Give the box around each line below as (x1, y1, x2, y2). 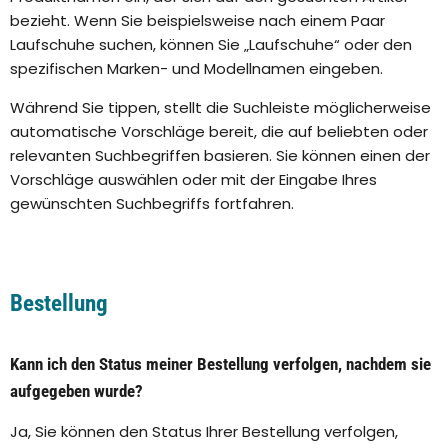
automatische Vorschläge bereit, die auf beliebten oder (10, 121, 428, 143)
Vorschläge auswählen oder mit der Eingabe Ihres (10, 169, 377, 191)
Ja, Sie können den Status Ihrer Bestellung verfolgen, (10, 421, 398, 443)
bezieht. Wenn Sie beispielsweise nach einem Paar (10, 10, 385, 32)
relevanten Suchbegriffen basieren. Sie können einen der (10, 145, 430, 167)
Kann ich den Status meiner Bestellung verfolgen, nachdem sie (10, 354, 431, 375)
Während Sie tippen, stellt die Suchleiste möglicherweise (10, 97, 431, 119)
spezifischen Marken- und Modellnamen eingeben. (10, 58, 383, 80)
